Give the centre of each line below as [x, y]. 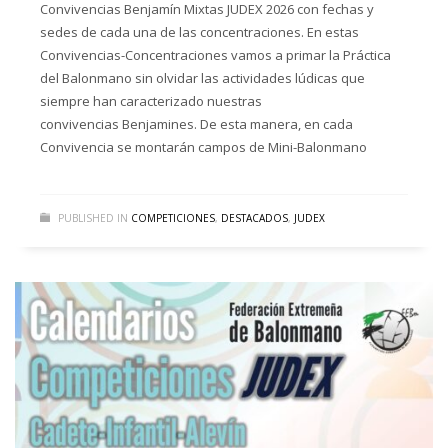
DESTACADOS [254, 218]
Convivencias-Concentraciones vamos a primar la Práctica [215, 55]
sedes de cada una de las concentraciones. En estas [199, 32]
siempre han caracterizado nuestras [151, 101]
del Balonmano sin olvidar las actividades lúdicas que [202, 78]
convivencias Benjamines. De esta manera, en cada [196, 124]
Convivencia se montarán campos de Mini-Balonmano [203, 147]
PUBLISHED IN [93, 218]
